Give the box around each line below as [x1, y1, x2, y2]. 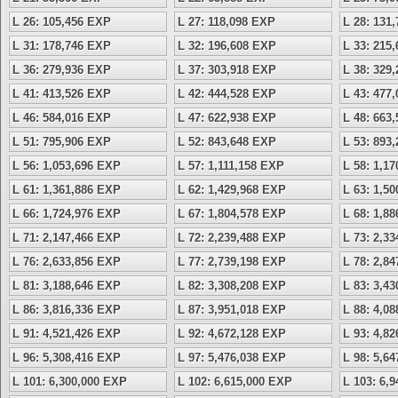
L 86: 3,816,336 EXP [12, 303, 121, 316]
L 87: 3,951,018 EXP [178, 303, 286, 316]
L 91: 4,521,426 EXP [12, 327, 121, 340]
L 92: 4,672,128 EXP [178, 327, 286, 340]
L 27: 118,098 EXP [178, 15, 275, 28]
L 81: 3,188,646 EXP [12, 279, 121, 292]
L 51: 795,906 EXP [12, 135, 111, 148]
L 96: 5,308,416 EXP [12, 351, 121, 364]
